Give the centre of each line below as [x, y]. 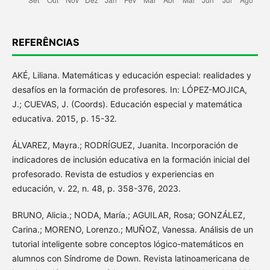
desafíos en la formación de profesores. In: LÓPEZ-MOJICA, [129, 90]
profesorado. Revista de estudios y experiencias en [113, 174]
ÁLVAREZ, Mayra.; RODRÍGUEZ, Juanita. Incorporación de [125, 145]
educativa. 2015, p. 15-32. [64, 119]
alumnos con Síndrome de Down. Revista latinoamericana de [130, 259]
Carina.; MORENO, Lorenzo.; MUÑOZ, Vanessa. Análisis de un [132, 230]
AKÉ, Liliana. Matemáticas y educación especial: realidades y [131, 75]
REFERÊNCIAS [45, 42]
